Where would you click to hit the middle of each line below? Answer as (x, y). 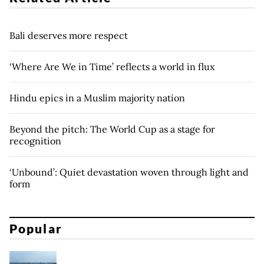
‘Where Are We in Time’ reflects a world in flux (112, 67)
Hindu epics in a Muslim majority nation (97, 98)
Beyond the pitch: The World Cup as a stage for (112, 129)
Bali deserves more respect (69, 36)
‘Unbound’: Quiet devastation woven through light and (129, 172)
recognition (35, 141)
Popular (36, 228)
